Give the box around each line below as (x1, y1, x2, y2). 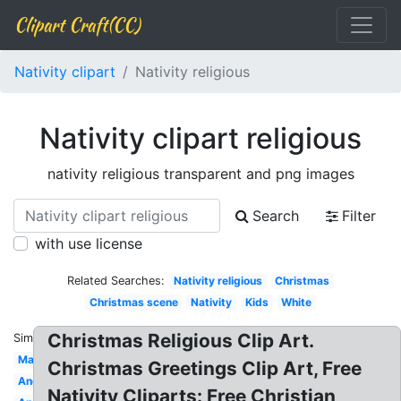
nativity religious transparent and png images (47, 165, 354, 183)
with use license (35, 235, 142, 252)
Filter (342, 207, 376, 225)
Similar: (13, 331, 53, 345)
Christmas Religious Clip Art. (47, 329, 315, 352)
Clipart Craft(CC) (14, 12, 140, 38)
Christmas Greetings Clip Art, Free (47, 357, 363, 380)
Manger (17, 353, 58, 366)
